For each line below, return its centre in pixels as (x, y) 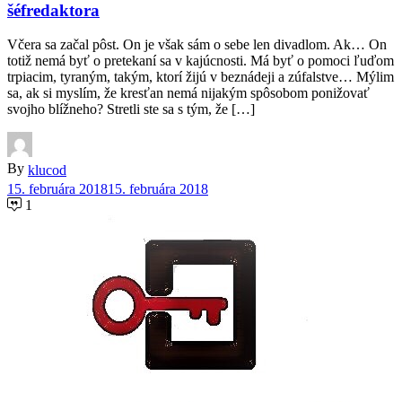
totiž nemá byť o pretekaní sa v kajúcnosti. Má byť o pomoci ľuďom (201, 61)
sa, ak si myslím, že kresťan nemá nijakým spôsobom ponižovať (188, 93)
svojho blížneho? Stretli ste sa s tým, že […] (131, 109)
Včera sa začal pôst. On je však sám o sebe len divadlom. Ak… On (197, 45)
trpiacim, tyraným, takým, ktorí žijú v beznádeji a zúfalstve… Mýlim (201, 77)
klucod (47, 170)
